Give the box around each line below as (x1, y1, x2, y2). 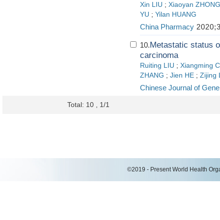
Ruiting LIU (140, 62, 174, 69)
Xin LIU (140, 1, 163, 8)
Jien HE (170, 72, 194, 79)
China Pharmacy (140, 23, 194, 31)
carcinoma (140, 51, 178, 60)
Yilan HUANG (155, 11, 196, 18)
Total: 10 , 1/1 (67, 101, 110, 109)
